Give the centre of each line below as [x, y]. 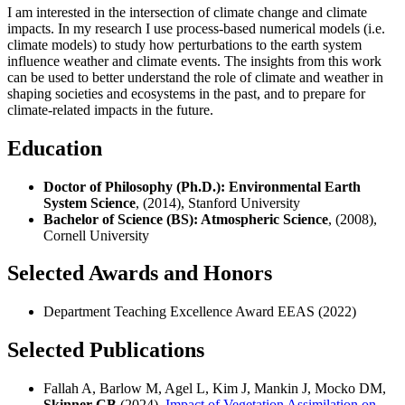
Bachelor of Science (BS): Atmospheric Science [186, 219]
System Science [89, 202]
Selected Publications [106, 350]
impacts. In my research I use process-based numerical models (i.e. [196, 28]
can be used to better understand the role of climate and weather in [195, 77]
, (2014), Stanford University [218, 202]
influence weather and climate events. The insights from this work [194, 61]
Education [55, 148]
